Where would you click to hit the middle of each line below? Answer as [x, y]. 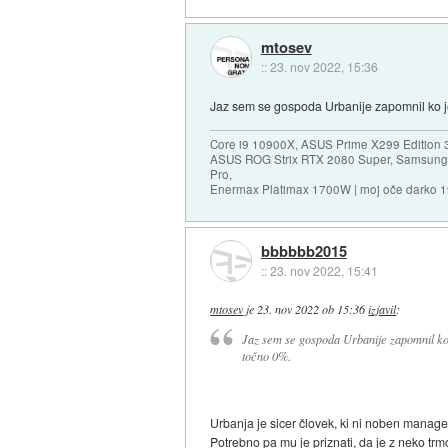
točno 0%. [266, 356]
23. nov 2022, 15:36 [323, 66]
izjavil [382, 308]
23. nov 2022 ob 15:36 [311, 308]
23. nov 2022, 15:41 [323, 271]
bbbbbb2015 [303, 251]
